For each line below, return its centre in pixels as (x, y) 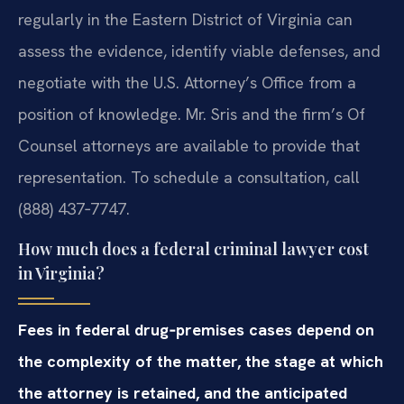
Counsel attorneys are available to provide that (189, 145)
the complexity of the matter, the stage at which (201, 362)
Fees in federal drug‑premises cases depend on (196, 330)
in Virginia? (61, 274)
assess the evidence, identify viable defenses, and (199, 50)
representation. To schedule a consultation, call (189, 177)
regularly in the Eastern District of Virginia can (185, 19)
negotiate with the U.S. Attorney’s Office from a (187, 82)
